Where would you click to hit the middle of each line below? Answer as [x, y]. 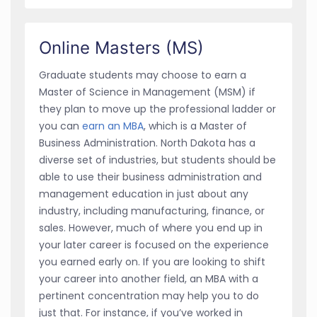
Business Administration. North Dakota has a [147, 143]
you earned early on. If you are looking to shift [152, 261]
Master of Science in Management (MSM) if [147, 92]
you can [60, 126]
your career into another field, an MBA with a [149, 278]
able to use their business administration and [150, 177]
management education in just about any [144, 194]
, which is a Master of [195, 126]
